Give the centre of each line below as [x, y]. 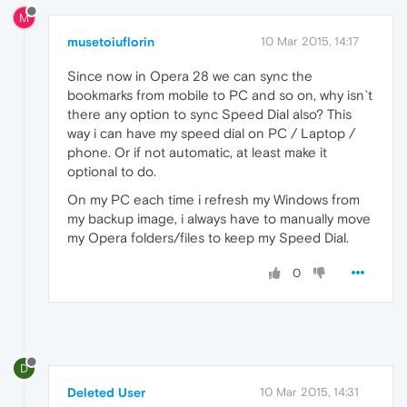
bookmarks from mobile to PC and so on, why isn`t [220, 94]
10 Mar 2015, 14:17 [310, 41]
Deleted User [106, 392]
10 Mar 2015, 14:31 [309, 392]
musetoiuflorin [111, 41]
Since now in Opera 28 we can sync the [190, 75]
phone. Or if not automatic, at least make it [197, 152]
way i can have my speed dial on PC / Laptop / [211, 133]
